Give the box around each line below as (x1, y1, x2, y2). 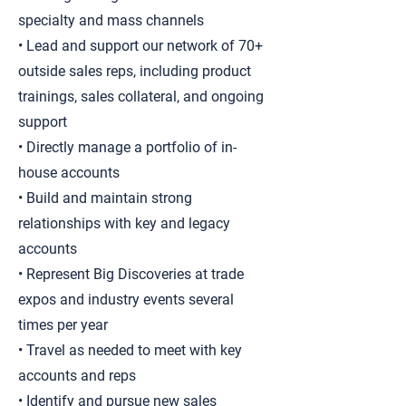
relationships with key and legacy (18, 215, 230, 232)
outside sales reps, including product (18, 63, 251, 80)
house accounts (18, 164, 120, 181)
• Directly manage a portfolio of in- (18, 139, 237, 156)
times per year (18, 316, 108, 333)
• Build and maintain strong (18, 189, 192, 207)
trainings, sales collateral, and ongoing (18, 88, 264, 105)
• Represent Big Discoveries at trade (18, 266, 244, 283)
